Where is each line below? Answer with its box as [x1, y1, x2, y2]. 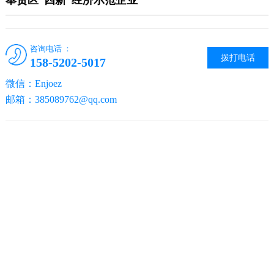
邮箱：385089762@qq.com [5, 94, 117, 105]
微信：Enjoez [5, 78, 62, 89]
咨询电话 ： [29, 44, 72, 54]
